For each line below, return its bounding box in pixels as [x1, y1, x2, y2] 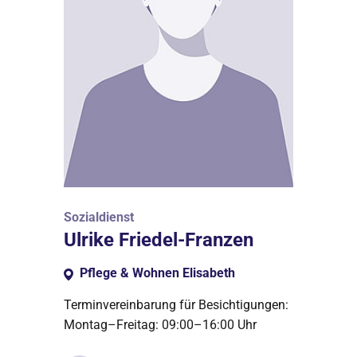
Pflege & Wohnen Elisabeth [80, 265, 235, 280]
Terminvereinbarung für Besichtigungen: [64, 296, 288, 312]
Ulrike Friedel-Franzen [64, 228, 253, 251]
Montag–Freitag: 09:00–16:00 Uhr [64, 316, 257, 332]
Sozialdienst [64, 209, 134, 225]
